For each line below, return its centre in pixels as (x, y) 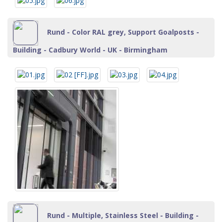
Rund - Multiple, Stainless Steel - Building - (122, 215)
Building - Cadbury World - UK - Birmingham (90, 50)
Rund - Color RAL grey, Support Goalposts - (122, 32)
